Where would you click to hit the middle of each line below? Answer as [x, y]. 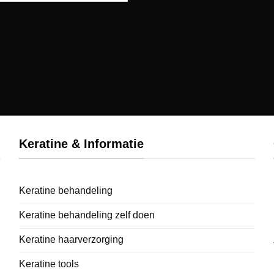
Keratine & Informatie [81, 143]
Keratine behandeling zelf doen [87, 215]
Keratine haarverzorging [71, 240]
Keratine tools [49, 264]
